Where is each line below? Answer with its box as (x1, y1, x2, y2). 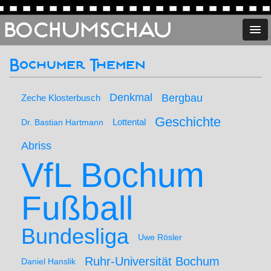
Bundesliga (21, 224, 129, 249)
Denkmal (109, 91, 152, 103)
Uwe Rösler (138, 232, 182, 242)
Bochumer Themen (9, 56, 146, 75)
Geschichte (155, 114, 221, 129)
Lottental (113, 117, 146, 127)
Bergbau (162, 92, 203, 104)
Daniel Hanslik (21, 256, 76, 266)
